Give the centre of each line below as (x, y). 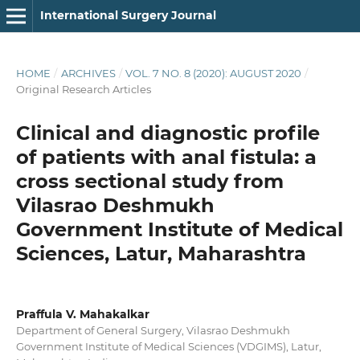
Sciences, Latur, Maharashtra (161, 253)
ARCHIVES (88, 73)
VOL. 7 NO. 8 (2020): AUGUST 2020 (214, 73)
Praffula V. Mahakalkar (82, 314)
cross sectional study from (149, 181)
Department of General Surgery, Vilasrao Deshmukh (153, 330)
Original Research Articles (83, 89)
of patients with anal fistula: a (166, 157)
